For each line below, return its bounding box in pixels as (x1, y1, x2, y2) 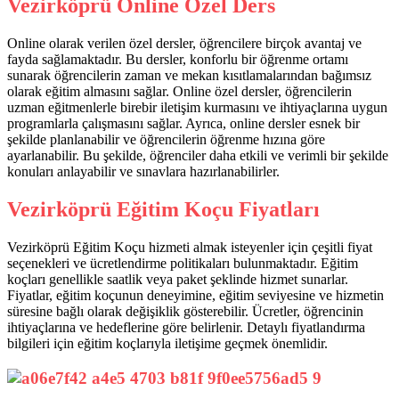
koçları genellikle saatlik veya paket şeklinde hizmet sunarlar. (7, 272, 348, 288)
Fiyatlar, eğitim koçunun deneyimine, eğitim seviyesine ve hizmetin (7, 288, 384, 304)
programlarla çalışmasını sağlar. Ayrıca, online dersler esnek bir (7, 116, 360, 132)
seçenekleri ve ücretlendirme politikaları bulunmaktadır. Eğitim (7, 256, 358, 272)
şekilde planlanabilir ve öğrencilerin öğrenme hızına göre (7, 132, 325, 148)
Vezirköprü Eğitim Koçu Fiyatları (7, 198, 320, 222)
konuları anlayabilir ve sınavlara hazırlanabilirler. (7, 164, 280, 180)
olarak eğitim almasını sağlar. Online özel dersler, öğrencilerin (7, 84, 352, 100)
